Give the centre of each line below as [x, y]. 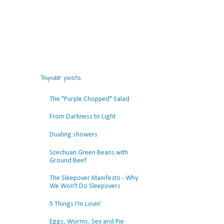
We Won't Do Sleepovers [85, 186]
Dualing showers [73, 134]
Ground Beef [68, 160]
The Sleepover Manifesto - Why [93, 178]
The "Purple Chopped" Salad [89, 99]
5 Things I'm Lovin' [75, 204]
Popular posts [60, 78]
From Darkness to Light [82, 117]
